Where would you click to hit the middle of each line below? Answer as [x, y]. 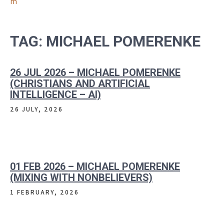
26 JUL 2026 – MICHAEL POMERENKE [95, 72]
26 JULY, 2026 [36, 109]
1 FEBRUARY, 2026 [44, 192]
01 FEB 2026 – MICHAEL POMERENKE [95, 166]
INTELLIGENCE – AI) [55, 94]
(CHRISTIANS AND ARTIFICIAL [80, 83]
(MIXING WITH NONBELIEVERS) [81, 177]
